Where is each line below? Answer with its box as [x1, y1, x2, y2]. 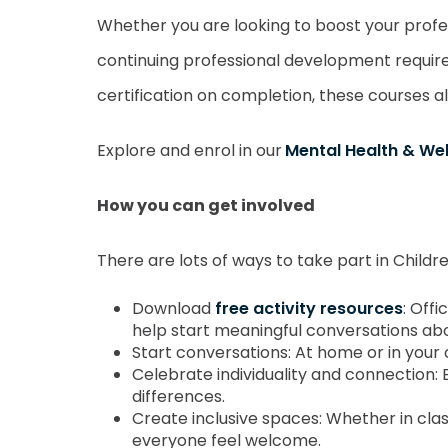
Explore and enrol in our [97, 139, 282, 162]
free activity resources [215, 297, 403, 320]
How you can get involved [97, 194, 315, 217]
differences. [132, 385, 225, 408]
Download [132, 297, 215, 320]
